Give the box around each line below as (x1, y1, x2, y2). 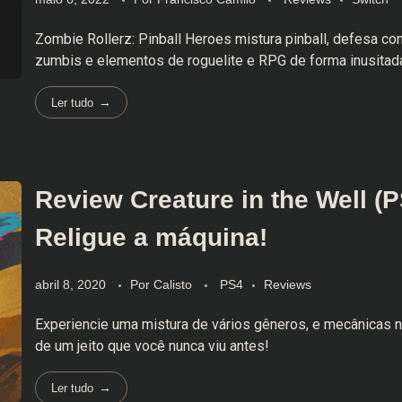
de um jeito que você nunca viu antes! (34, 337, 269, 355)
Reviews (263, 277, 311, 293)
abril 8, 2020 (34, 277, 106, 293)
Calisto (153, 277, 196, 293)
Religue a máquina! (34, 223, 267, 252)
